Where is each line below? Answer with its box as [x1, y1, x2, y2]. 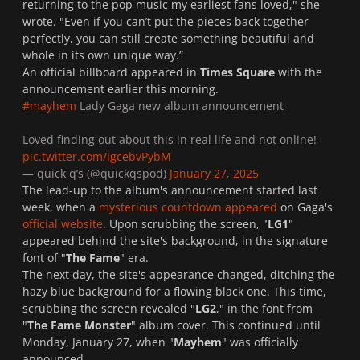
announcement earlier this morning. [22, 81, 219, 97]
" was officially [222, 334, 298, 350]
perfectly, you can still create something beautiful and [22, 31, 314, 47]
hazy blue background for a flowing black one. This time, [22, 284, 326, 300]
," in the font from [216, 301, 313, 317]
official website [22, 216, 103, 232]
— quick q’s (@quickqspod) [22, 166, 170, 182]
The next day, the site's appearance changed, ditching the [22, 267, 335, 283]
